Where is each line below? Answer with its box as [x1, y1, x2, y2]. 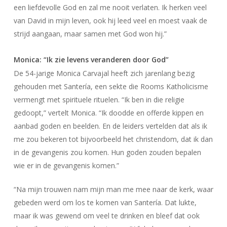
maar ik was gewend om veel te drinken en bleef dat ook [13, 211, 200, 220]
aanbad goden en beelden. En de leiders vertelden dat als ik [13, 121, 207, 131]
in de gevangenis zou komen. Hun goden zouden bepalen [13, 147, 201, 157]
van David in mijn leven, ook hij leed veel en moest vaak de [13, 16, 207, 25]
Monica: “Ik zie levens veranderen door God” [13, 55, 169, 64]
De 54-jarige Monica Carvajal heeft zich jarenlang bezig [13, 68, 195, 78]
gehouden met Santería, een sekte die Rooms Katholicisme [13, 82, 208, 91]
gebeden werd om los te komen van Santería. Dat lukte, [13, 198, 197, 207]
